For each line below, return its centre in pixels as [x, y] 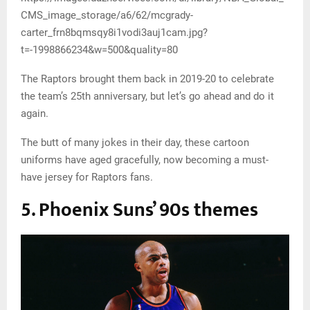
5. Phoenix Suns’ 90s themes [139, 210]
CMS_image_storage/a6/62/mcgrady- [107, 16]
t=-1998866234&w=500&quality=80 [99, 50]
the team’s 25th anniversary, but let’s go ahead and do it [147, 97]
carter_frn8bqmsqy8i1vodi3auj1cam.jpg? [114, 33]
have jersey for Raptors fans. [87, 177]
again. [35, 114]
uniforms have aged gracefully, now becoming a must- [145, 160]
